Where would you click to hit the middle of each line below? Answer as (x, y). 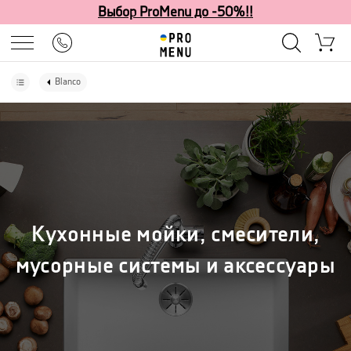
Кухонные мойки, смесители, (175, 235)
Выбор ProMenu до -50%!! (175, 12)
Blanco (68, 82)
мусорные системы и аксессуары (175, 266)
